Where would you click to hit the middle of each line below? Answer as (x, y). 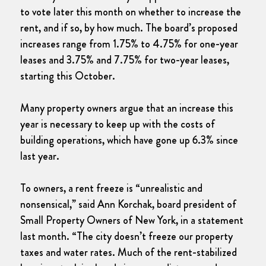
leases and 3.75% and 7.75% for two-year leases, (125, 60)
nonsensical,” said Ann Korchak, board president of (128, 204)
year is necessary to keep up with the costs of (118, 124)
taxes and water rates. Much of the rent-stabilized (129, 252)
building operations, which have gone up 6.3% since (129, 140)
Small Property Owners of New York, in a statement (132, 220)
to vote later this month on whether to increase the (131, 12)
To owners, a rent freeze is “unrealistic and (111, 188)
